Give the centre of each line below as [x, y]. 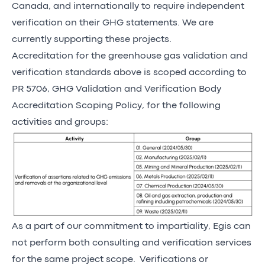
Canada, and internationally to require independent [128, 6]
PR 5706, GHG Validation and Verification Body [117, 89]
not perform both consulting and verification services [132, 243]
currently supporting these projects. [92, 39]
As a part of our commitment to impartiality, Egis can [131, 227]
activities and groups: [60, 122]
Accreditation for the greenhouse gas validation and [130, 56]
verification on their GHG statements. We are [113, 23]
